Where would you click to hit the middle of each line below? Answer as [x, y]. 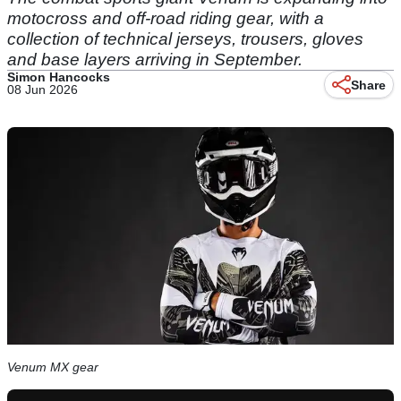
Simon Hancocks [59, 77]
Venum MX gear [53, 367]
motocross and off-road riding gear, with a [166, 18]
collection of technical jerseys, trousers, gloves [185, 39]
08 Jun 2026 [43, 90]
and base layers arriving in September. [155, 60]
